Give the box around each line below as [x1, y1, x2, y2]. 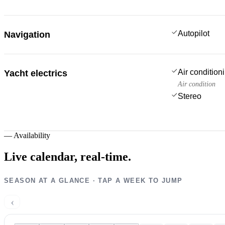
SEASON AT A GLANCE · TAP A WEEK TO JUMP [4, 176, 183, 184]
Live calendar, [4, 150, 77, 163]
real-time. [80, 150, 131, 163]
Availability [14, 131, 50, 140]
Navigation [4, 29, 50, 40]
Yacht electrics [4, 68, 67, 78]
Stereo [178, 91, 201, 100]
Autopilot [178, 29, 209, 38]
